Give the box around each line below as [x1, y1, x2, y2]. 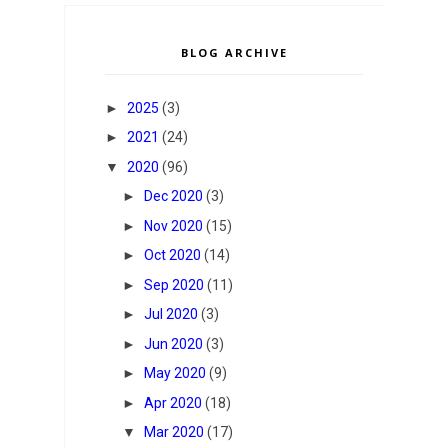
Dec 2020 [143, 188, 203, 205]
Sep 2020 [143, 276, 204, 293]
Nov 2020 [143, 217, 203, 234]
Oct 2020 [143, 247, 201, 264]
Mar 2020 [143, 424, 204, 441]
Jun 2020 [143, 335, 203, 352]
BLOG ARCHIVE [180, 44, 288, 60]
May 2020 [143, 365, 206, 382]
